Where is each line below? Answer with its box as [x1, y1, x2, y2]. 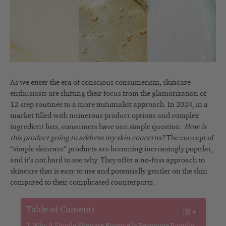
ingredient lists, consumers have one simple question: [10, 123, 184, 131]
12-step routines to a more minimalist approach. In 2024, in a [10, 101, 208, 109]
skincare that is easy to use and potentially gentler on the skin [10, 167, 207, 176]
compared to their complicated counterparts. [10, 179, 156, 187]
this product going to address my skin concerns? [10, 134, 165, 142]
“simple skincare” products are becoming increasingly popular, [10, 145, 213, 153]
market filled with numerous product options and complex [10, 112, 199, 120]
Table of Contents [26, 205, 95, 215]
